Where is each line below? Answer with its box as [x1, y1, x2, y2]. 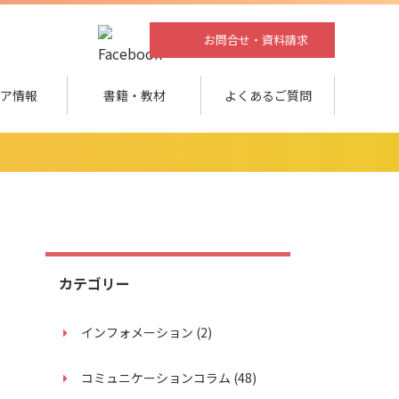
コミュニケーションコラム [81, 369, 233, 387]
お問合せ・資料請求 [203, 31, 308, 48]
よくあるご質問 [224, 86, 312, 104]
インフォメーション [81, 323, 196, 341]
